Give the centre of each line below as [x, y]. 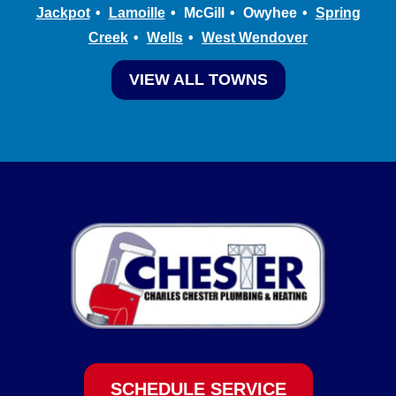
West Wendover [255, 37]
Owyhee [270, 12]
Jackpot [63, 12]
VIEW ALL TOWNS [198, 79]
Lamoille [137, 12]
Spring [338, 12]
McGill [204, 12]
